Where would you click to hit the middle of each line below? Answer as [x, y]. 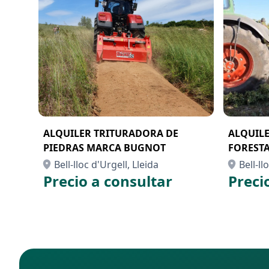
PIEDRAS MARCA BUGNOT [104, 148]
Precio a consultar [108, 181]
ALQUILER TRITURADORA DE [111, 133]
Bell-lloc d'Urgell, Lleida [106, 165]
